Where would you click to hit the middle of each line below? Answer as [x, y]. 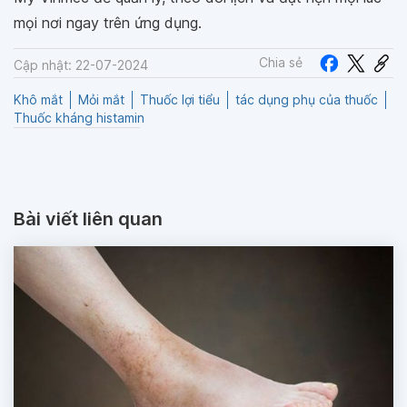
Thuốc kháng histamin [79, 118]
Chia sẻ [281, 63]
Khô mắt [38, 100]
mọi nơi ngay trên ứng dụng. [108, 22]
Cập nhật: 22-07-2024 [81, 65]
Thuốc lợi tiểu [180, 100]
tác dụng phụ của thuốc [307, 100]
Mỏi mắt [101, 100]
